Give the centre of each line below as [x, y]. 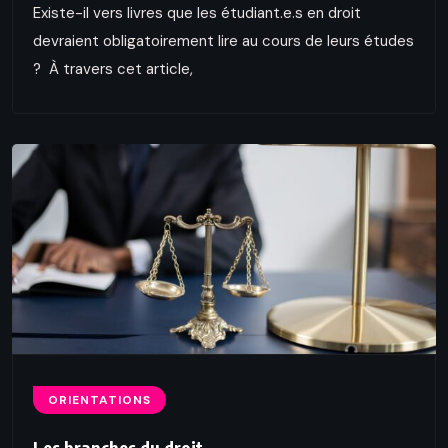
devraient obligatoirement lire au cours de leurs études [223, 41]
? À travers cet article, [113, 69]
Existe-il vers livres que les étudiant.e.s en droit [197, 13]
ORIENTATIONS [99, 400]
